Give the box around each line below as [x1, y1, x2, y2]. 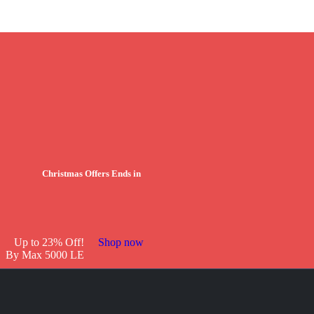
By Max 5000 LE [6, 248, 84, 261]
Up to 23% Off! [14, 235, 84, 248]
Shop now [98, 235, 144, 248]
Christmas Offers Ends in [41, 168, 141, 179]
